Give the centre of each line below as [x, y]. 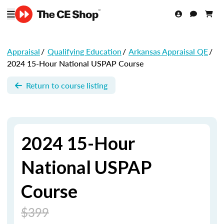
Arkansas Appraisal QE [168, 51]
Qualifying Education [84, 51]
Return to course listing [67, 85]
